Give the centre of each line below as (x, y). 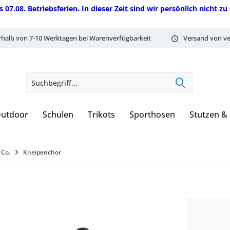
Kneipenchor (42, 152)
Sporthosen (152, 114)
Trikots (101, 114)
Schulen (58, 114)
